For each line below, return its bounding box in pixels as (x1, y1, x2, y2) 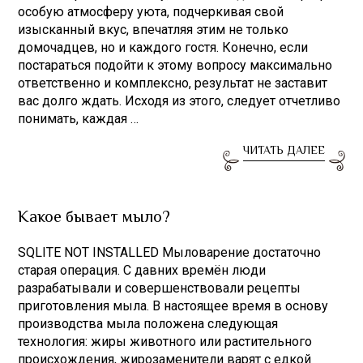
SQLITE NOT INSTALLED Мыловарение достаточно (18, 245, 322, 260)
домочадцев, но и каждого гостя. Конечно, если (18, 40, 309, 55)
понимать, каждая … (18, 111, 139, 126)
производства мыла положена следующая (18, 316, 279, 331)
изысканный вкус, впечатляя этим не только (18, 22, 289, 37)
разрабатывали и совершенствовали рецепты (18, 280, 301, 296)
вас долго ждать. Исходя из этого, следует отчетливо (18, 93, 341, 109)
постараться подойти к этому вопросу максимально (18, 58, 333, 73)
